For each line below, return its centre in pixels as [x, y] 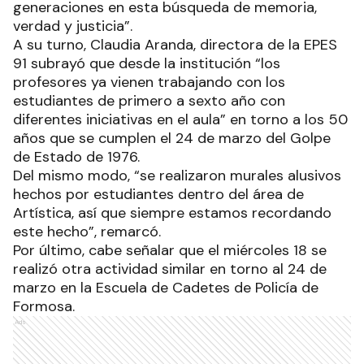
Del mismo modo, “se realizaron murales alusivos [177, 176]
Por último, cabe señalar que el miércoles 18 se [170, 251]
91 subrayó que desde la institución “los [147, 64]
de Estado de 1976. [76, 157]
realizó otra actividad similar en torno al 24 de [170, 269]
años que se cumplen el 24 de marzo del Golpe [172, 139]
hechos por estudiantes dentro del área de [158, 195]
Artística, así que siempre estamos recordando [172, 213]
